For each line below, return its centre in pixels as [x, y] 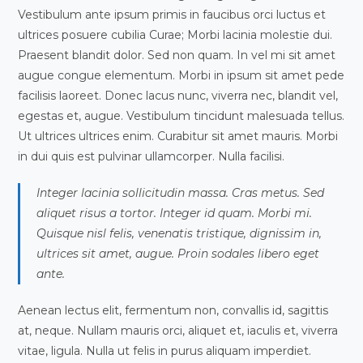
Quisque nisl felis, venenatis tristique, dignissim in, [179, 233]
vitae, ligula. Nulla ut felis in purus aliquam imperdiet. [165, 351]
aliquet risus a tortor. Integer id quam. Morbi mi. [175, 213]
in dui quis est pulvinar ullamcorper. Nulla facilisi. [152, 156]
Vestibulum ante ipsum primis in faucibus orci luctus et [172, 15]
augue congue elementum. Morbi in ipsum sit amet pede [181, 75]
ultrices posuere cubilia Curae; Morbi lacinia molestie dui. [175, 35]
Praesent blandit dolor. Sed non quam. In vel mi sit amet [177, 55]
